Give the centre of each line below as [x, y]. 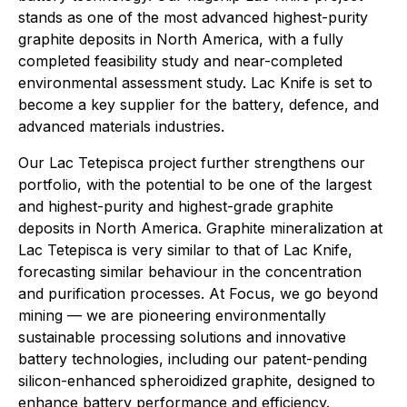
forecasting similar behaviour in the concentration [190, 271]
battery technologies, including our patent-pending [193, 358]
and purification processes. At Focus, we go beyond [198, 293]
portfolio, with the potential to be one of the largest [195, 184]
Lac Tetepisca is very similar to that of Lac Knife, [185, 249]
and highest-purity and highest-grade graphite [176, 206]
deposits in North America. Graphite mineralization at [200, 228]
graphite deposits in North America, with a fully [181, 39]
